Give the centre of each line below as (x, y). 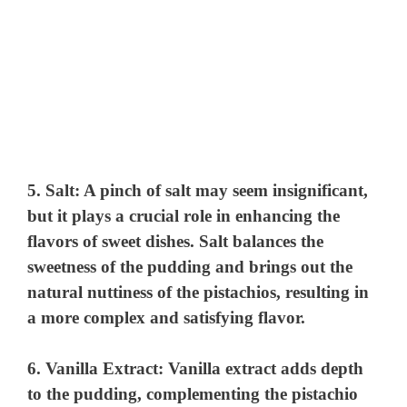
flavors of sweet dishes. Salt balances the (176, 241)
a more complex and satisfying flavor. (167, 317)
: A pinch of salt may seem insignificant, (222, 190)
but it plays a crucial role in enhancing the (184, 215)
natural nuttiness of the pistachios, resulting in (199, 292)
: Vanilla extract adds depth (261, 369)
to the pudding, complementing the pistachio (193, 394)
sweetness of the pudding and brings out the (190, 266)
